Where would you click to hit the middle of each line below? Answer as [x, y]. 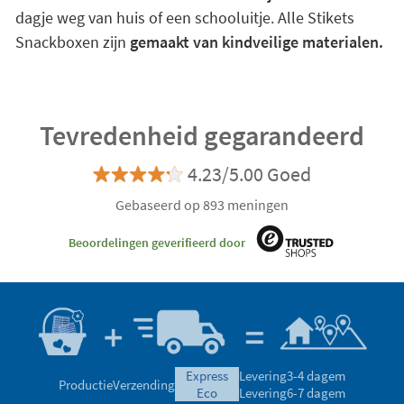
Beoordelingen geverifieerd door [157, 242]
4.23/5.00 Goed [249, 174]
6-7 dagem [316, 393]
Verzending [144, 384]
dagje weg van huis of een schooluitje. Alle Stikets [184, 18]
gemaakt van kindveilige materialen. [256, 42]
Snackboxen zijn [72, 42]
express [211, 376]
